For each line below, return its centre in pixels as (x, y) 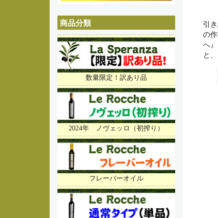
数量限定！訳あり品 (116, 78)
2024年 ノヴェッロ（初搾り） (116, 128)
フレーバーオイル (116, 179)
